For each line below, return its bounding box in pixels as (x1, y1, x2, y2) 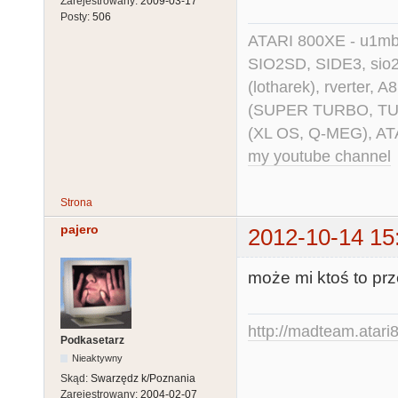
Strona (60, 195, 92, 209)
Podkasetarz (60, 334, 124, 347)
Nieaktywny (72, 353, 123, 364)
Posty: (60, 10, 92, 23)
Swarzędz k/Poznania (91, 372, 195, 386)
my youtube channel (248, 147, 391, 165)
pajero (60, 222, 99, 237)
